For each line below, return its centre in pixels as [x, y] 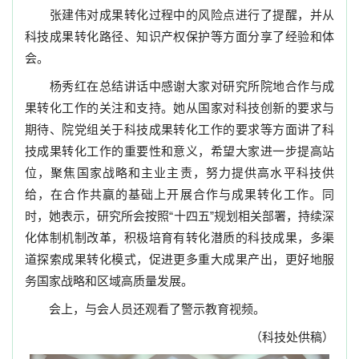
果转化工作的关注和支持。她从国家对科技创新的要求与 [179, 108]
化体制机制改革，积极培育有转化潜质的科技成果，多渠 [179, 238]
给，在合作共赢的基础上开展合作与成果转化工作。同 [179, 194]
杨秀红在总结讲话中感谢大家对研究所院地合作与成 [179, 86]
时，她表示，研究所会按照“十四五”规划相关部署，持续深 [179, 216]
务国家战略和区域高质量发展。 [109, 281]
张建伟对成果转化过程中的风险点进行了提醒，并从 [179, 15]
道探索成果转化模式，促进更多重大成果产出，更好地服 [179, 259]
